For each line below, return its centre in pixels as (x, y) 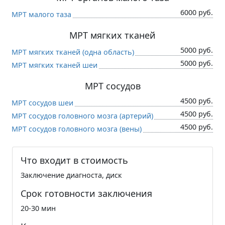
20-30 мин (38, 208)
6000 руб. (197, 12)
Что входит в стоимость (74, 160)
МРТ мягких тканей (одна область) (73, 52)
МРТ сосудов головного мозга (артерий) (82, 116)
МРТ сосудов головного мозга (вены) (77, 129)
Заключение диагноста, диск (71, 175)
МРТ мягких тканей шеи (54, 65)
